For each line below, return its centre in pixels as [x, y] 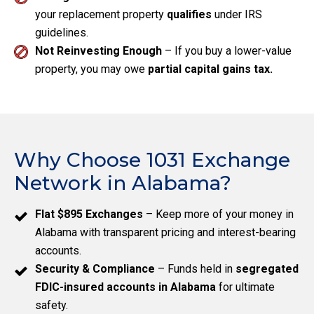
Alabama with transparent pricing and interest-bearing [165, 233]
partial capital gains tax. [210, 69]
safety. [52, 306]
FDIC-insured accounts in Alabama [127, 287]
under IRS [237, 15]
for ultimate [247, 287]
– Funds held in [195, 269]
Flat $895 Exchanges [89, 214]
